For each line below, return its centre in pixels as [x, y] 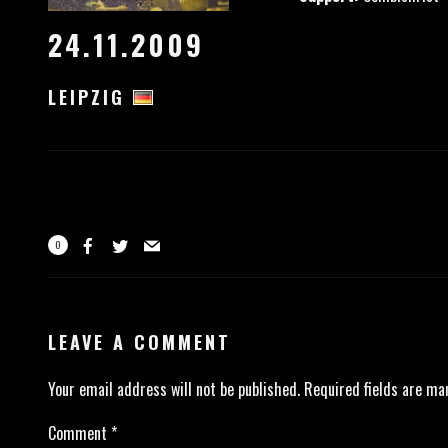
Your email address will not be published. [173, 388]
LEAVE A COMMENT [139, 341]
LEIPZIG [90, 96]
